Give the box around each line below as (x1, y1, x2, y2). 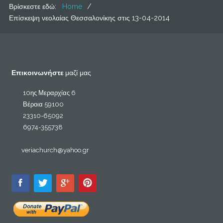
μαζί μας (65, 69, 91, 77)
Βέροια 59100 (21, 101, 64, 109)
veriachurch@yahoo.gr (21, 146, 89, 154)
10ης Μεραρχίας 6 (22, 89, 76, 97)
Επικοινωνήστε (11, 69, 65, 77)
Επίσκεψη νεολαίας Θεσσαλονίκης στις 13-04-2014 (8, 13, 170, 22)
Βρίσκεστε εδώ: (8, 2, 60, 11)
